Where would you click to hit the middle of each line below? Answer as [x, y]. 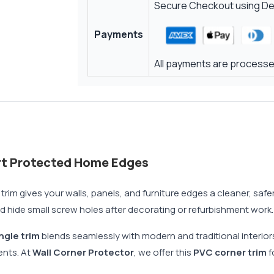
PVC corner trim [230, 253]
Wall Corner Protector [82, 253]
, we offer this [164, 253]
